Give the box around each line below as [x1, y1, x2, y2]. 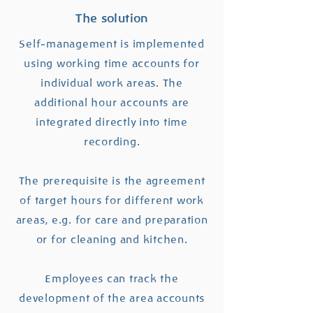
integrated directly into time [36, 117, 188, 128]
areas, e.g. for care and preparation [15, 214, 208, 226]
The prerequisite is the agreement [18, 175, 205, 187]
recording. [83, 136, 140, 147]
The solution [75, 11, 148, 25]
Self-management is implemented [19, 38, 205, 50]
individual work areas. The [41, 78, 183, 89]
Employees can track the [45, 273, 179, 284]
